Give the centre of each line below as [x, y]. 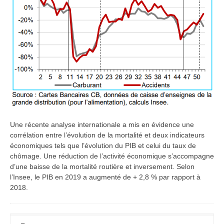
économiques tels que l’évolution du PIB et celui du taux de [103, 145]
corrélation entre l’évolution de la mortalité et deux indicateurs [107, 135]
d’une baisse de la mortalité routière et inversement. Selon [102, 166]
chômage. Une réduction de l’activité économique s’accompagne [112, 156]
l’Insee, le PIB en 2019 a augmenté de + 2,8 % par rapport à [105, 177]
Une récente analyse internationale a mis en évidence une [102, 124]
